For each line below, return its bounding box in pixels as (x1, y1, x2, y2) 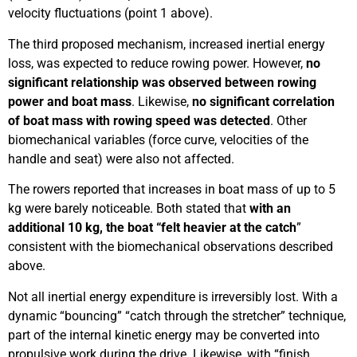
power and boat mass (8, 93, 131, 109)
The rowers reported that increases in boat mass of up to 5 (8, 182, 335, 198)
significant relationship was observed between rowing (8, 74, 316, 90)
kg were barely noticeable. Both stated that (8, 201, 249, 217)
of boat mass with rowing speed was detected (8, 112, 270, 128)
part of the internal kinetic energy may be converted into (8, 327, 320, 343)
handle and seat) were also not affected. (8, 151, 234, 167)
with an (249, 201, 291, 217)
